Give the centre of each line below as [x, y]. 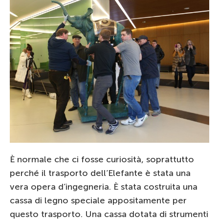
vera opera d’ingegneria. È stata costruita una [104, 186]
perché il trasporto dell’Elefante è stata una [100, 173]
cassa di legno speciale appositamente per [98, 200]
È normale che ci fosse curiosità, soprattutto [102, 159]
